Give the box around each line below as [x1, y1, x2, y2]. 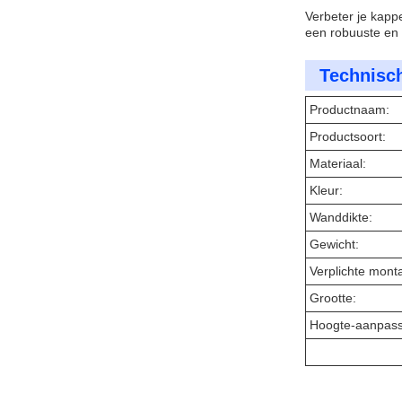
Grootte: [310, 291, 356, 305]
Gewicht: [310, 237, 359, 251]
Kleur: [310, 183, 343, 197]
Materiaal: [310, 156, 366, 170]
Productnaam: [310, 102, 389, 117]
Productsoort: [310, 129, 386, 144]
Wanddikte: [310, 210, 372, 224]
